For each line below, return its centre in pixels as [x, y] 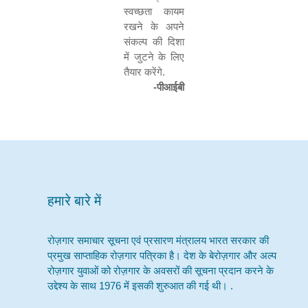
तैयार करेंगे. [144, 72]
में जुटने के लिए [154, 57]
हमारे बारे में [74, 200]
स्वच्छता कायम [154, 11]
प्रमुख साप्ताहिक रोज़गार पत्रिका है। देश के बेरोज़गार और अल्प [162, 255]
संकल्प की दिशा [154, 42]
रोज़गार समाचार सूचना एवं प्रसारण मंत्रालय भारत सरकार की [158, 240]
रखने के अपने [154, 26]
